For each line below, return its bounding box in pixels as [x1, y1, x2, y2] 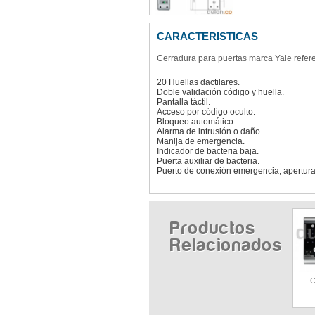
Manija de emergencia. [157, 136, 245, 146]
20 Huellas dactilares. [157, 77, 240, 87]
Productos [170, 219, 256, 238]
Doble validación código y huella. [157, 87, 284, 97]
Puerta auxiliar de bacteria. [157, 156, 259, 166]
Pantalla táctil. [157, 97, 210, 107]
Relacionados [170, 236, 283, 255]
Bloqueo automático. [157, 117, 236, 127]
